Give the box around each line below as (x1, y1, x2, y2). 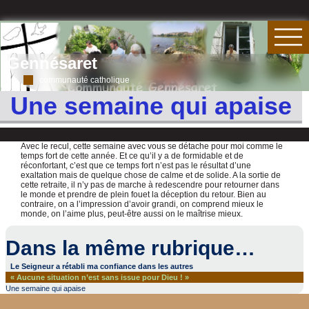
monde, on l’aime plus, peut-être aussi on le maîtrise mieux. (21, 209, 243, 219)
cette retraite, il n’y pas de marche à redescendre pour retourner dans (21, 180, 280, 190)
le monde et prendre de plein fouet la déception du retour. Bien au (21, 190, 267, 200)
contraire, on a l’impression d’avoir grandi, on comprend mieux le (21, 199, 264, 210)
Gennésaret (7, 54, 98, 73)
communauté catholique (39, 75, 130, 86)
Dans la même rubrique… (5, 237, 255, 260)
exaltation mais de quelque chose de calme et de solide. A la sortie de (21, 170, 281, 181)
